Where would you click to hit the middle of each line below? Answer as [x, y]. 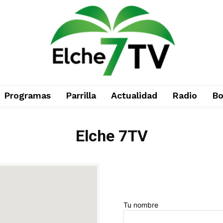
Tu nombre [141, 205]
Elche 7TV [111, 136]
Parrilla [81, 95]
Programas [27, 95]
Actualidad [134, 95]
